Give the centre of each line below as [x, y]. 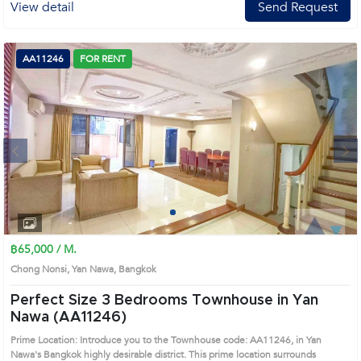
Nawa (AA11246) [68, 317]
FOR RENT [103, 59]
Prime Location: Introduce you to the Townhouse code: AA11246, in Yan [166, 340]
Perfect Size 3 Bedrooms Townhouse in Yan [56, 301]
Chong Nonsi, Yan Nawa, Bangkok [88, 269]
